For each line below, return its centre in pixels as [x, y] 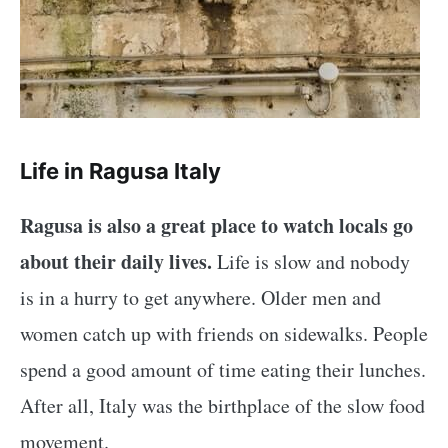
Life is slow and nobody [311, 261]
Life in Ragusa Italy [120, 170]
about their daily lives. [116, 261]
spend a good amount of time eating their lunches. [223, 369]
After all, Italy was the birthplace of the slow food [222, 405]
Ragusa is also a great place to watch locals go [216, 225]
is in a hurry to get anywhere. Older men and [200, 297]
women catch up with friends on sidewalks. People [224, 333]
